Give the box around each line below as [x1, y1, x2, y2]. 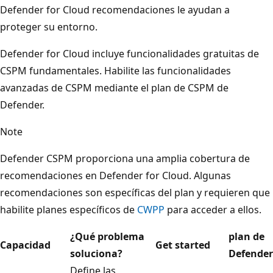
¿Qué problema [70, 230, 144, 244]
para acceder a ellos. [165, 203, 261, 217]
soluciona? [70, 247, 122, 261]
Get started [155, 238, 210, 252]
